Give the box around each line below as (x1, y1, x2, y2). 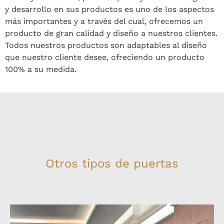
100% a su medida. (5, 64, 76, 74)
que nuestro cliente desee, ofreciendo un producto (5, 52, 204, 62)
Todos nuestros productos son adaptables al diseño (5, 40, 207, 50)
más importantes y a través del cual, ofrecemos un (5, 16, 203, 26)
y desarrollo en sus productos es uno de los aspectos (5, 4, 214, 14)
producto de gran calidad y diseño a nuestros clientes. (5, 28, 217, 38)
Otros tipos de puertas (45, 156, 178, 170)
